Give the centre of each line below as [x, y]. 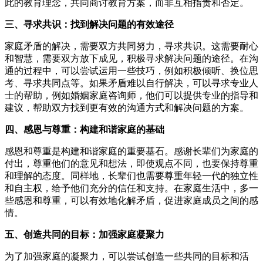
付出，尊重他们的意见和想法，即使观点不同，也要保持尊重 [131, 163]
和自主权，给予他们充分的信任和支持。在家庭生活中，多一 [131, 188]
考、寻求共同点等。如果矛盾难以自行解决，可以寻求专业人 [131, 83]
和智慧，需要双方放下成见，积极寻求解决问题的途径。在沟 [131, 58]
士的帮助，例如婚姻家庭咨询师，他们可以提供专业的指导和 [131, 95]
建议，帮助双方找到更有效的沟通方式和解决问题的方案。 [127, 107]
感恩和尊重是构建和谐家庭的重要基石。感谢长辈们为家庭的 [131, 151]
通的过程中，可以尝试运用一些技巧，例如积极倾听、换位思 [131, 70]
